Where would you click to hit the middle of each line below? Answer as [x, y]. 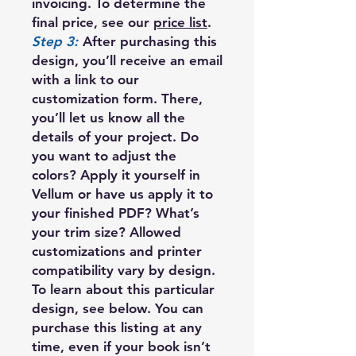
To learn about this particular [123, 289]
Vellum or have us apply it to [122, 193]
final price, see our [93, 22]
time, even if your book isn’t [121, 346]
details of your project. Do [115, 136]
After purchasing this [150, 41]
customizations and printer [117, 251]
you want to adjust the [104, 155]
